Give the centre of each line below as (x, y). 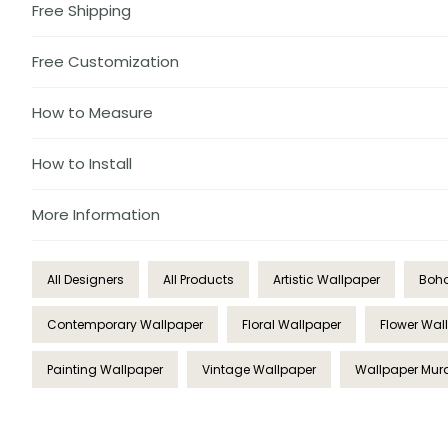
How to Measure (92, 113)
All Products (198, 280)
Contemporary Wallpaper (125, 325)
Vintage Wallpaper (259, 370)
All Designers (85, 280)
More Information (96, 215)
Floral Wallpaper (291, 325)
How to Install (82, 164)
